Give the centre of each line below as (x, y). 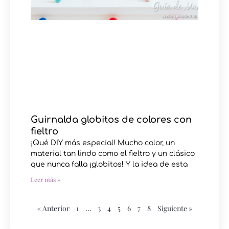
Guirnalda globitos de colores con (111, 119)
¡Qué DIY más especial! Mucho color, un (103, 143)
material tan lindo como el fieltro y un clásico (113, 153)
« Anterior (53, 208)
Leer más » (45, 179)
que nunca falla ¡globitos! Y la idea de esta (109, 164)
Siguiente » (175, 208)
